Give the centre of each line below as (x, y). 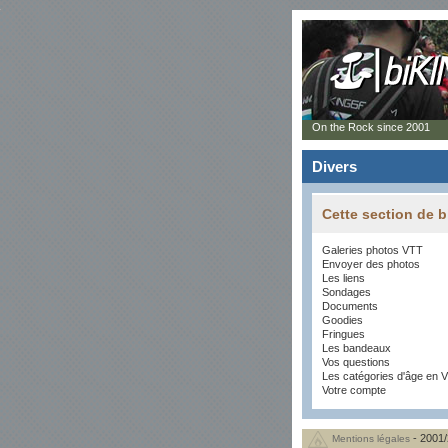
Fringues (343, 334)
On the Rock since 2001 (371, 127)
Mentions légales (371, 438)
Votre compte (354, 390)
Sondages (346, 292)
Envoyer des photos (371, 264)
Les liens (343, 278)
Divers (334, 166)
